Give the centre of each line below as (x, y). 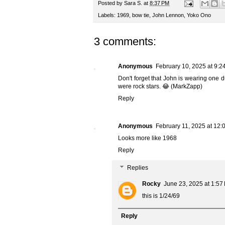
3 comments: (125, 42)
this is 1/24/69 (161, 196)
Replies (138, 168)
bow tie (141, 15)
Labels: (107, 15)
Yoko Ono (199, 15)
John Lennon (168, 15)
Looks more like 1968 (147, 138)
